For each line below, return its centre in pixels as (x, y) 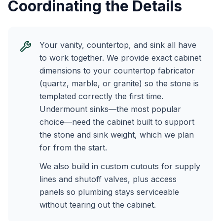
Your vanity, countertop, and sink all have (118, 45)
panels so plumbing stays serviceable (109, 192)
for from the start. (73, 147)
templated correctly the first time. (101, 96)
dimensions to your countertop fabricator (117, 71)
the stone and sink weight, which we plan (117, 135)
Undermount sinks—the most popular (110, 109)
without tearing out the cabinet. (98, 205)
